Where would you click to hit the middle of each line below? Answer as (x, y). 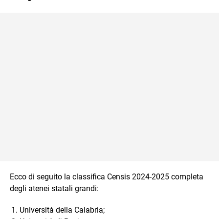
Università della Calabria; (62, 210)
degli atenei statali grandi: (54, 188)
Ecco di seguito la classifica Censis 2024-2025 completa (107, 176)
